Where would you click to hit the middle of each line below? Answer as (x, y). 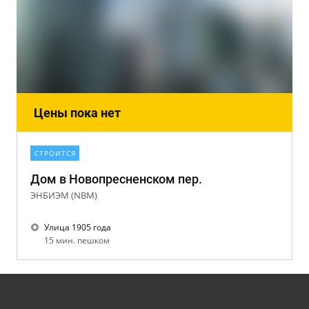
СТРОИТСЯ (55, 153)
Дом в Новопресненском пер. (116, 179)
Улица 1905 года (78, 227)
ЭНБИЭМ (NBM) (64, 195)
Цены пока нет (77, 113)
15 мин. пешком (79, 240)
